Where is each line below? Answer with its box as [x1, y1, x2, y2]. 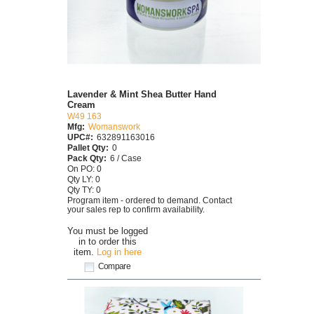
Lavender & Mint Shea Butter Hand [67, 89, 217, 100]
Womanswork [88, 122, 140, 132]
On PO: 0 [67, 164, 102, 174]
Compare [97, 261, 131, 271]
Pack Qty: [67, 153, 107, 163]
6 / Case [110, 153, 142, 163]
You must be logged [67, 225, 148, 236]
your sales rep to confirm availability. [67, 205, 205, 214]
